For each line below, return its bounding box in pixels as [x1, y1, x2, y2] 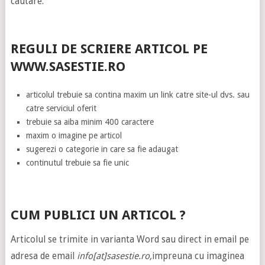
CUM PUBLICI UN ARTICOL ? [10, 207, 186, 222]
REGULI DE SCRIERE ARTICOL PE [10, 41, 208, 56]
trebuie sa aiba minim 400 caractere [26, 117, 154, 127]
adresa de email [10, 250, 77, 261]
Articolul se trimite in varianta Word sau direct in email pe [10, 234, 249, 245]
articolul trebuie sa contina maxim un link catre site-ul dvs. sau [26, 89, 250, 99]
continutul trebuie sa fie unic [26, 157, 130, 167]
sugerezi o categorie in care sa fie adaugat [26, 144, 179, 154]
